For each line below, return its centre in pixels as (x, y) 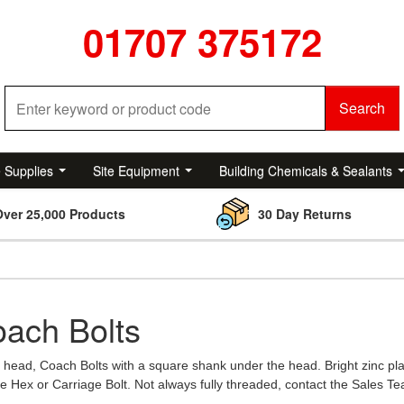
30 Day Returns (305, 214)
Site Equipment (136, 170)
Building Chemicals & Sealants (306, 170)
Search (362, 108)
